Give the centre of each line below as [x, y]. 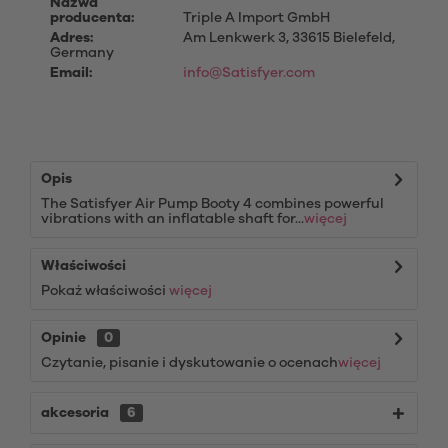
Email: [71, 73]
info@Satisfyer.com [248, 73]
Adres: [71, 38]
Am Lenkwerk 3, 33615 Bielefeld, [287, 38]
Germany [82, 53]
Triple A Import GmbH [254, 18]
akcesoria [76, 413]
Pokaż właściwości [105, 291]
